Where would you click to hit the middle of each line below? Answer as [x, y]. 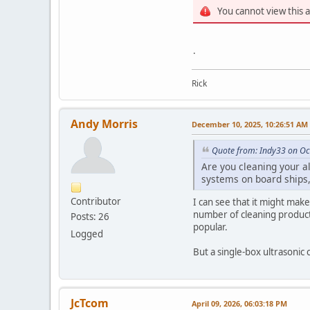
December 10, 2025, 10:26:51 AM [250, 125]
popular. [210, 227]
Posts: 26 [90, 217]
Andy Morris [104, 124]
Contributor [96, 202]
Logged [87, 234]
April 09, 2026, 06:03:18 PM [239, 303]
